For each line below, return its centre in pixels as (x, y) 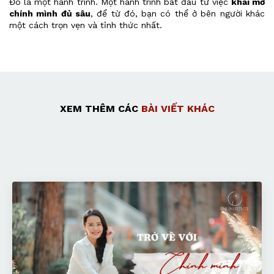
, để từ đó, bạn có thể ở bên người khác (178, 14)
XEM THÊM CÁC (100, 109)
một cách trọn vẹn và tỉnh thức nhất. (86, 25)
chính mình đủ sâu (50, 14)
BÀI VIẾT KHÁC (178, 109)
